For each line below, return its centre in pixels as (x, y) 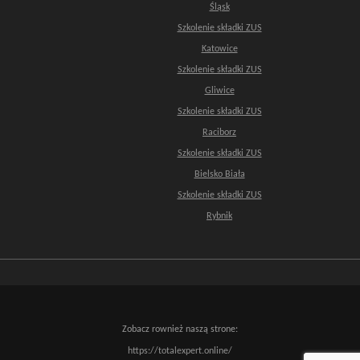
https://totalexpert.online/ (180, 351)
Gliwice (219, 90)
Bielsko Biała (219, 174)
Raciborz (219, 132)
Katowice (219, 49)
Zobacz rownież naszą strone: (180, 329)
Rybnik (219, 216)
